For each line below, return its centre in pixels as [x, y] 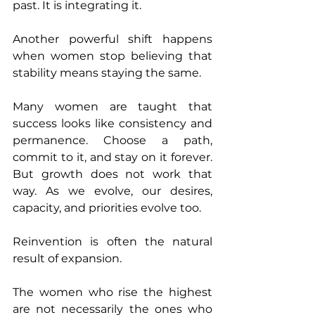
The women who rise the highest [112, 292]
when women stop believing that [112, 56]
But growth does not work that [112, 174]
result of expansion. [67, 259]
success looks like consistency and [112, 124]
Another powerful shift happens [112, 39]
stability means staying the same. [107, 73]
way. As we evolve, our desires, [112, 191]
